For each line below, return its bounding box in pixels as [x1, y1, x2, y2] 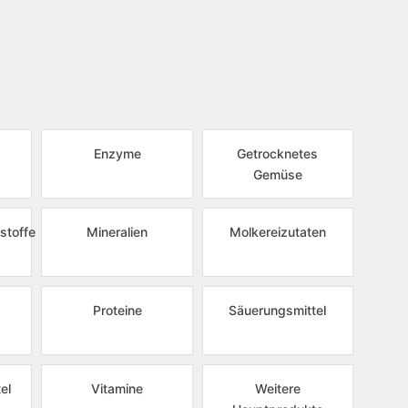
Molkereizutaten [229, 224, 326, 240]
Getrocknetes [237, 146, 319, 161]
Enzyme [93, 146, 141, 161]
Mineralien [87, 224, 148, 240]
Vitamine [91, 381, 144, 396]
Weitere [254, 381, 301, 396]
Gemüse [252, 167, 302, 182]
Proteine [92, 302, 142, 318]
